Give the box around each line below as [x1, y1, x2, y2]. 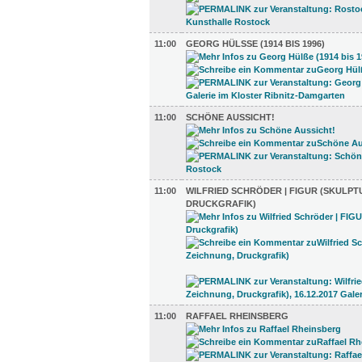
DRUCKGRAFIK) [186, 199, 256, 208]
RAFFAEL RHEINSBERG [186, 311, 288, 321]
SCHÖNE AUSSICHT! [186, 112, 275, 122]
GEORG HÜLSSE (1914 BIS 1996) [186, 39, 322, 48]
